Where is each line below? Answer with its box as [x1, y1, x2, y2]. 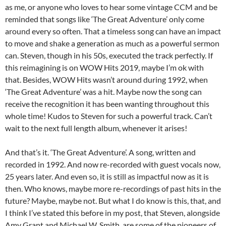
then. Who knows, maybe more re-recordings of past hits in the [5, 184, 221, 194]
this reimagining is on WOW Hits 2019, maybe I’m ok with [5, 63, 204, 73]
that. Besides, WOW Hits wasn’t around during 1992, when [5, 75, 208, 85]
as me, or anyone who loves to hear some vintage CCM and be [5, 2, 217, 12]
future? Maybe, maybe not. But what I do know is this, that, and [5, 196, 221, 206]
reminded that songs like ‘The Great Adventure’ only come [5, 14, 204, 24]
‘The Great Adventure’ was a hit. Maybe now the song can [5, 87, 202, 97]
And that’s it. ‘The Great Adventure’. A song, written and [5, 147, 196, 157]
